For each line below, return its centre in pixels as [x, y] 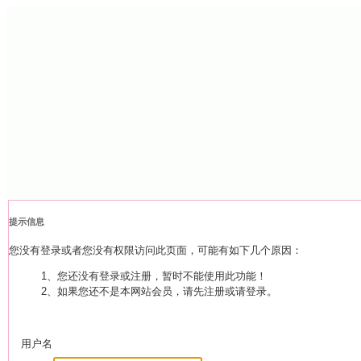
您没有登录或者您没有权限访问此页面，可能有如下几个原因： [156, 251]
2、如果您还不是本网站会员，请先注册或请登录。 [159, 292]
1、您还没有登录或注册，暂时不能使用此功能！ [154, 276]
